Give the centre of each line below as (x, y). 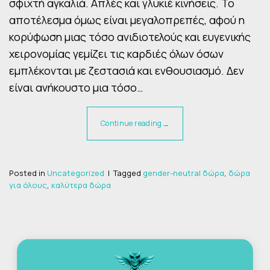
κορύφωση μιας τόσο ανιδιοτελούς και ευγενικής (130, 37)
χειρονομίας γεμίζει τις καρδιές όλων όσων (116, 54)
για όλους (28, 185)
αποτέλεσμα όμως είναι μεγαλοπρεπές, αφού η (127, 20)
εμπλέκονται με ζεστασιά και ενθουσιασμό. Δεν (127, 71)
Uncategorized (76, 173)
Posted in (28, 173)
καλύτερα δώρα (81, 185)
